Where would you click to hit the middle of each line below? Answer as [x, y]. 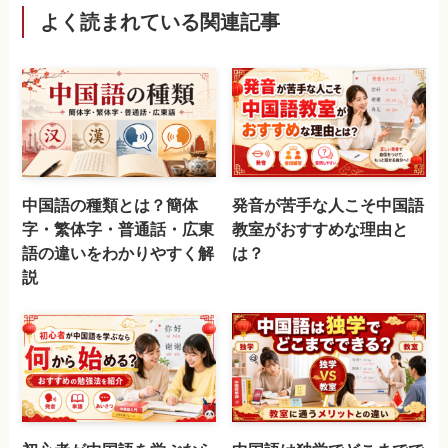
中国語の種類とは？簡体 [110, 204]
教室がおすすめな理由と [320, 228]
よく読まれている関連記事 [159, 21]
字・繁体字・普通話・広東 [118, 228]
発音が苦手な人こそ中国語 [328, 204]
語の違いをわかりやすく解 [118, 252]
